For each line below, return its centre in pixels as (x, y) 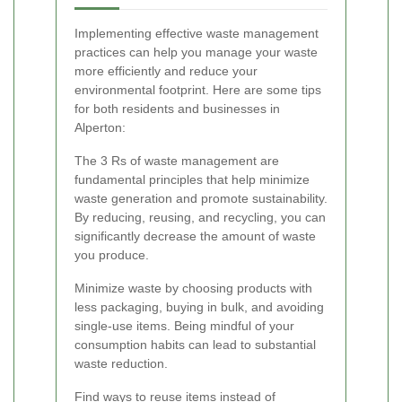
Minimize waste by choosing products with (193, 288)
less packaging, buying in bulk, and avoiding (199, 307)
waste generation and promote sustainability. (201, 199)
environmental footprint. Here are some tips (198, 90)
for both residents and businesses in (177, 109)
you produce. (112, 255)
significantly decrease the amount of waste (195, 236)
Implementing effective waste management (197, 34)
